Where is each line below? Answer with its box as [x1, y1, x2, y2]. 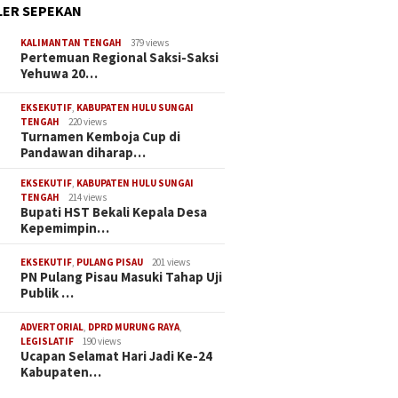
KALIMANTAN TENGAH [20, 36, 123, 50]
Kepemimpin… [20, 219, 110, 237]
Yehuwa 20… [20, 65, 99, 83]
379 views [131, 36, 170, 50]
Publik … [20, 284, 75, 302]
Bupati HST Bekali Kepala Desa [20, 203, 208, 221]
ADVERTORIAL [20, 321, 84, 334]
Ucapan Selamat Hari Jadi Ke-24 [20, 347, 213, 365]
